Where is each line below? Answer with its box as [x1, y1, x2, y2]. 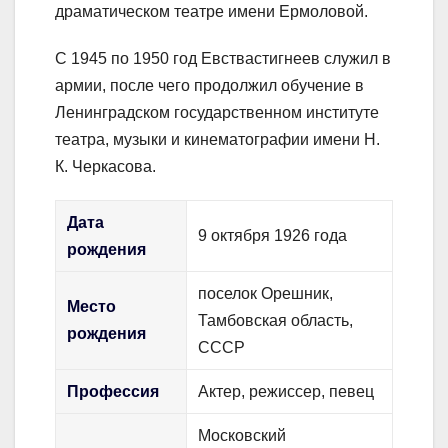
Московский [198, 426, 287, 444]
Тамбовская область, [198, 311, 354, 329]
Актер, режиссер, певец [198, 382, 375, 400]
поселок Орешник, [198, 284, 334, 302]
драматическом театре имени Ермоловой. [55, 2, 368, 20]
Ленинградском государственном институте [55, 103, 379, 121]
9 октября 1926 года [198, 226, 348, 244]
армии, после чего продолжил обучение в [55, 76, 364, 94]
